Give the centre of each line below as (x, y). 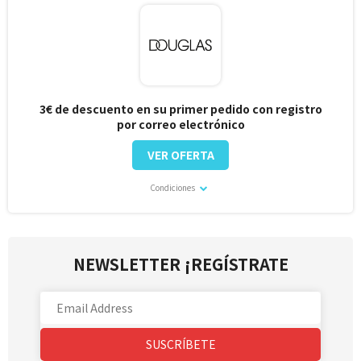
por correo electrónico (180, 124)
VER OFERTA (180, 154)
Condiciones (173, 187)
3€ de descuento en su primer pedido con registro (180, 108)
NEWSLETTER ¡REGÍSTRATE (180, 264)
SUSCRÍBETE (180, 344)
